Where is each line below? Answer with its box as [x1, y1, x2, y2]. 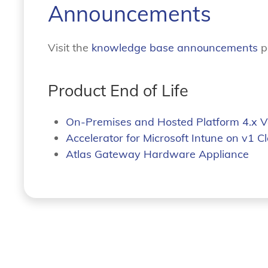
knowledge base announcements [92, 40, 258, 54]
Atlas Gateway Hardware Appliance [66, 147, 249, 161]
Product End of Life [48, 80, 188, 100]
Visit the [48, 40, 92, 54]
